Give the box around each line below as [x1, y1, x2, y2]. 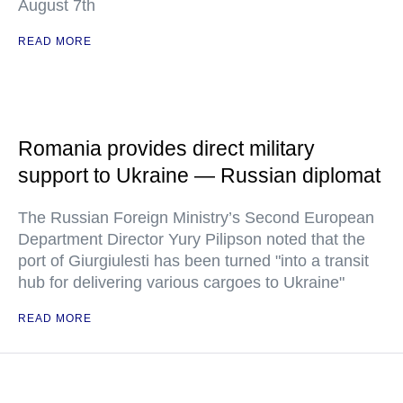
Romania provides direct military [18, 137, 315, 161]
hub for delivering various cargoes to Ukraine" [18, 273, 345, 292]
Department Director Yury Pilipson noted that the [18, 230, 365, 249]
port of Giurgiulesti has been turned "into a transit [18, 252, 369, 271]
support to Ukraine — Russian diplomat [18, 164, 381, 188]
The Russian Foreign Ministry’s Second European [18, 209, 374, 228]
